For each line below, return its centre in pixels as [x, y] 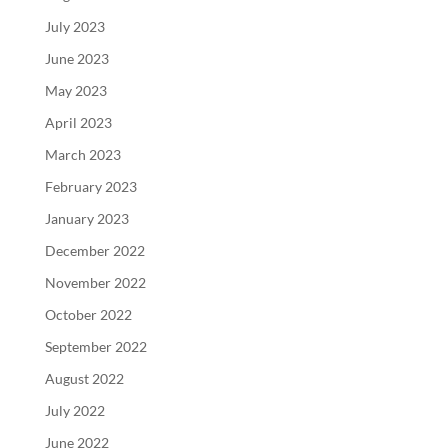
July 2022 [74, 410]
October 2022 [88, 314]
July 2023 [74, 26]
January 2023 [86, 218]
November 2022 [95, 282]
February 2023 [90, 186]
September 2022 [95, 346]
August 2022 [84, 378]
